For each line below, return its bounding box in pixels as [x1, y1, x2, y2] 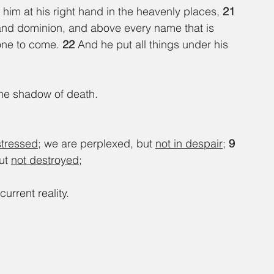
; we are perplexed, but [38, 136, 155, 151]
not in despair [155, 136, 223, 151]
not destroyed [11, 153, 79, 168]
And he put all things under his [78, 37, 231, 52]
